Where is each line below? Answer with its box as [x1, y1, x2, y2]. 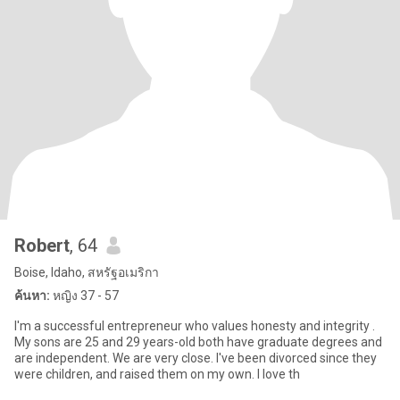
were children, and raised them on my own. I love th [257, 367, 300, 381]
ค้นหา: [14, 288, 50, 303]
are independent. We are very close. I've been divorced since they [14, 351, 112, 365]
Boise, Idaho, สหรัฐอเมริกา [14, 265, 159, 279]
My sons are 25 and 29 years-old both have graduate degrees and [14, 335, 382, 349]
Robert [14, 235, 70, 256]
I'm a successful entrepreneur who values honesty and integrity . [14, 319, 375, 333]
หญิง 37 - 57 [50, 288, 119, 303]
